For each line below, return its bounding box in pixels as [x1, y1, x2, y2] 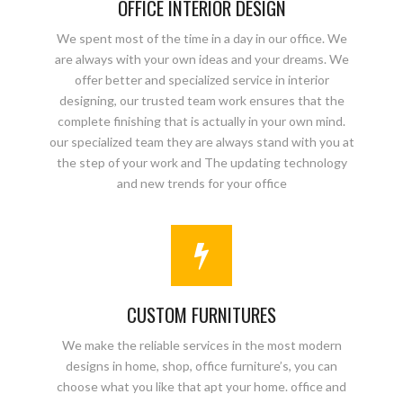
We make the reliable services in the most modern [61, 337, 342, 353]
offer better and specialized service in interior [74, 72, 329, 87]
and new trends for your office [116, 175, 287, 191]
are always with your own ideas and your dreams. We [54, 51, 349, 67]
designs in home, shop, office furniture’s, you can [66, 358, 337, 373]
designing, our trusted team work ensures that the [58, 93, 345, 108]
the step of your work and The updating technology [56, 155, 347, 170]
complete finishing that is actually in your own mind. [58, 113, 345, 129]
